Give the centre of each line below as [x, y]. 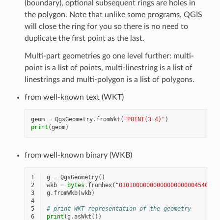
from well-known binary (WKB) [78, 155]
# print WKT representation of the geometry [119, 208]
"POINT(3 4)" [144, 119]
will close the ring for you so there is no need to [106, 26]
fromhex [100, 185]
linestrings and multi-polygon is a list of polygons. [109, 79]
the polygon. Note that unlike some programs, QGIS [113, 14]
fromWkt [108, 119]
